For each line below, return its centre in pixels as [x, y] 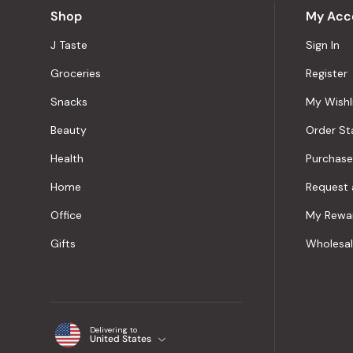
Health [67, 158]
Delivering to [113, 330]
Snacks [69, 102]
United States [121, 339]
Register [327, 73]
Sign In [323, 45]
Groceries [76, 73]
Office [66, 215]
